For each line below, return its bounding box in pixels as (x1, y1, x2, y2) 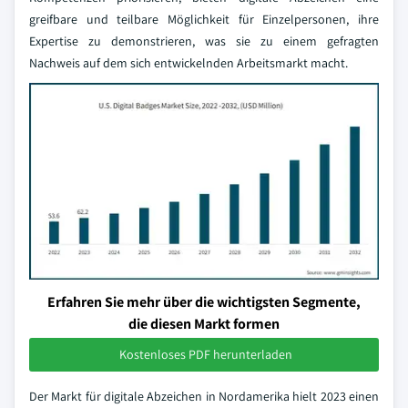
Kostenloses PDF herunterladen (119, 346, 292, 362)
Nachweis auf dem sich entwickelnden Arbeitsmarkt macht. (29, 55, 363, 71)
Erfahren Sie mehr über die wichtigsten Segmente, (47, 292, 361, 311)
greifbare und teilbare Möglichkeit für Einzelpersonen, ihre (29, 11, 379, 27)
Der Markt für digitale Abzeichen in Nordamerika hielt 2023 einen (29, 388, 379, 404)
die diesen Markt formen (128, 314, 280, 333)
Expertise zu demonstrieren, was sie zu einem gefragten (29, 33, 379, 49)
